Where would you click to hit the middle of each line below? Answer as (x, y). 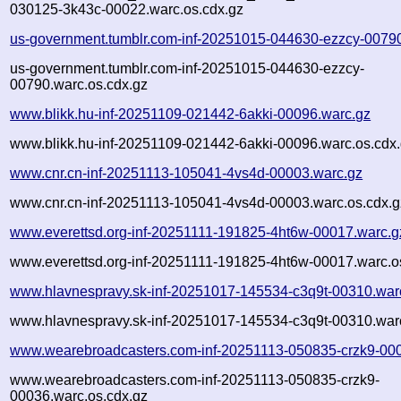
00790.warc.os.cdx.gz (79, 84)
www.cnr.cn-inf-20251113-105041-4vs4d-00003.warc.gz (187, 173)
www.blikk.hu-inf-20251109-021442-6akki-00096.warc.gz (191, 114)
